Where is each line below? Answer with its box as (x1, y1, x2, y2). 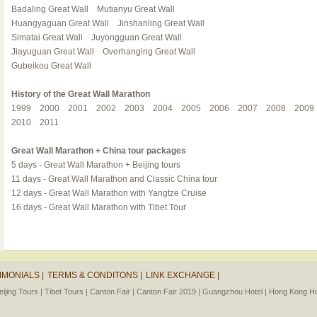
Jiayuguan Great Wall (11, 47, 94, 57)
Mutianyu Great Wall (96, 4, 175, 14)
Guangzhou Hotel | (202, 287, 267, 296)
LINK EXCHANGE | (146, 270, 219, 280)
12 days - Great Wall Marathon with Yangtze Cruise (11, 188, 207, 198)
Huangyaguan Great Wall (11, 18, 109, 28)
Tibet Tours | (45, 287, 88, 296)
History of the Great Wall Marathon (11, 89, 150, 99)
